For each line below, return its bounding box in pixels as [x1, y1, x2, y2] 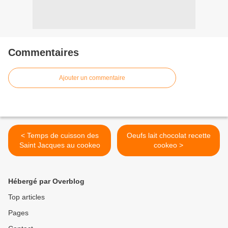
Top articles [8, 193, 45, 202]
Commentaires [8, 47, 79, 59]
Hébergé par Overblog [8, 177, 84, 186]
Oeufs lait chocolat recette [126, 131, 211, 140]
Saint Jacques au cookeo [19, 141, 100, 150]
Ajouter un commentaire [59, 74, 125, 82]
